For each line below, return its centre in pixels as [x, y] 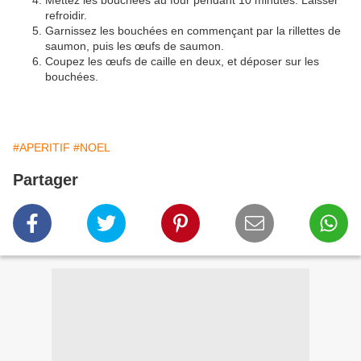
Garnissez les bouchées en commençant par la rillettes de [193, 31]
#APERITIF [41, 148]
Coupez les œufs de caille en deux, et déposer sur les [182, 62]
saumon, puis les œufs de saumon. [135, 46]
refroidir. [66, 16]
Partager [46, 180]
